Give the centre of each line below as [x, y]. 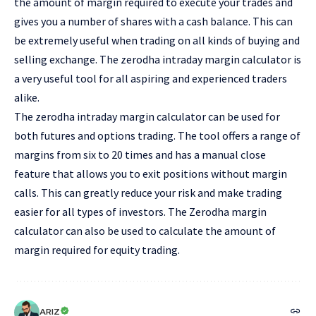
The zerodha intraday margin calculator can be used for [147, 116]
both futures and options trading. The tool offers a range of [157, 135]
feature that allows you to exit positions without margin [151, 173]
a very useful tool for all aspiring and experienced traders [151, 78]
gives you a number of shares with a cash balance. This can [153, 21]
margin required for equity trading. [97, 249]
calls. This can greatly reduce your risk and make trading [148, 192]
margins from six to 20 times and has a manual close [140, 154]
